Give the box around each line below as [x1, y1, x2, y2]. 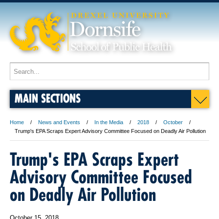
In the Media [94, 119, 123, 125]
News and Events [38, 119, 80, 125]
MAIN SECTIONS [15, 91, 81, 105]
